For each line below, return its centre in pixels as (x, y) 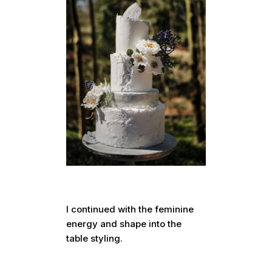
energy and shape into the (124, 224)
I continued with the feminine (130, 209)
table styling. (95, 238)
